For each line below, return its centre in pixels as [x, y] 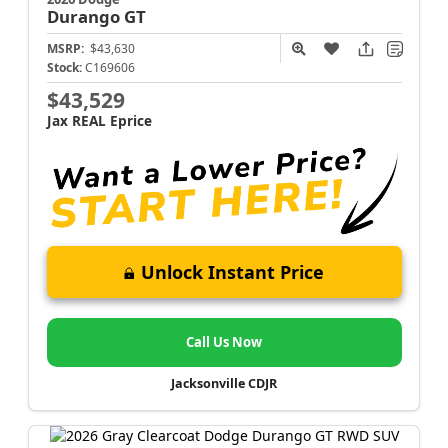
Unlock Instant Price [232, 271]
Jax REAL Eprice [99, 121]
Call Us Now [224, 341]
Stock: [64, 68]
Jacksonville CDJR [224, 383]
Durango [85, 17]
